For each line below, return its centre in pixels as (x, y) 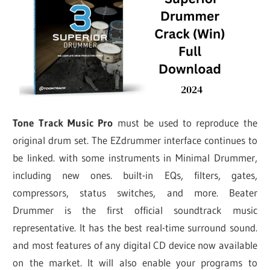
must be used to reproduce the (185, 123)
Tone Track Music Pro (63, 123)
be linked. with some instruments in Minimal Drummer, (135, 158)
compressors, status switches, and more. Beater (135, 193)
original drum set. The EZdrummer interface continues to (135, 140)
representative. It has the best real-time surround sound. (135, 228)
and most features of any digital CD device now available (135, 245)
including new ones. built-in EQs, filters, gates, (135, 175)
